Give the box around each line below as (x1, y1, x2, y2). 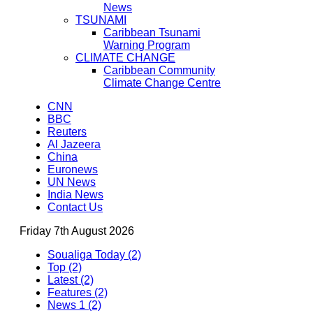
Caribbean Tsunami (103, 27, 201, 38)
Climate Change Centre (103, 77, 221, 89)
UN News (48, 176, 96, 188)
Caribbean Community (103, 64, 215, 76)
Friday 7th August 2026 (20, 225, 134, 237)
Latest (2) (48, 274, 94, 286)
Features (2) (48, 286, 108, 298)
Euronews (48, 163, 98, 175)
